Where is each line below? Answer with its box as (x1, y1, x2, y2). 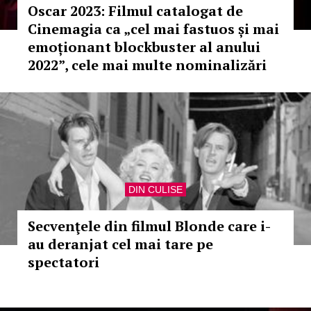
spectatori (28, 253, 99, 271)
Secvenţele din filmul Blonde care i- (28, 217, 271, 235)
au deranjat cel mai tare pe (28, 235, 213, 253)
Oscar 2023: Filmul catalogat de (28, 1, 243, 20)
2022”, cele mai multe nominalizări (28, 56, 267, 74)
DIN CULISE (128, 184, 183, 195)
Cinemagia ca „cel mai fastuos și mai (28, 19, 279, 38)
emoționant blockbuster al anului (28, 37, 260, 56)
